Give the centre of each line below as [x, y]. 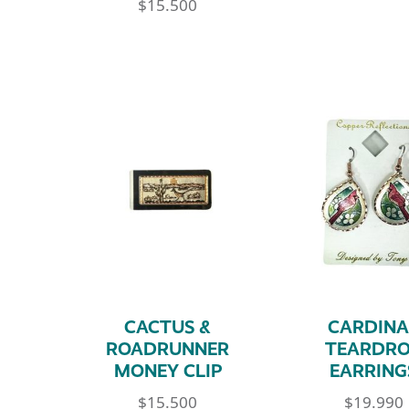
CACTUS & [168, 327]
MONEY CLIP [168, 371]
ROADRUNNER [168, 349]
